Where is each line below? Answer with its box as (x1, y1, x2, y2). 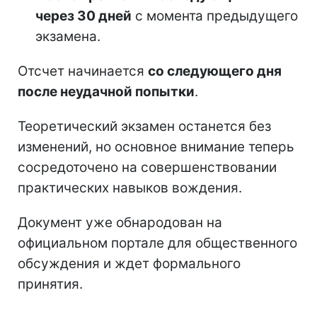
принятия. (18, 276, 83, 293)
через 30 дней (35, 8, 132, 25)
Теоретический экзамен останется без (18, 118, 271, 135)
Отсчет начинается (18, 63, 148, 80)
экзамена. (35, 28, 100, 45)
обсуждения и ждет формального (18, 255, 241, 272)
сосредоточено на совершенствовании (18, 159, 277, 176)
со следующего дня (148, 63, 282, 80)
